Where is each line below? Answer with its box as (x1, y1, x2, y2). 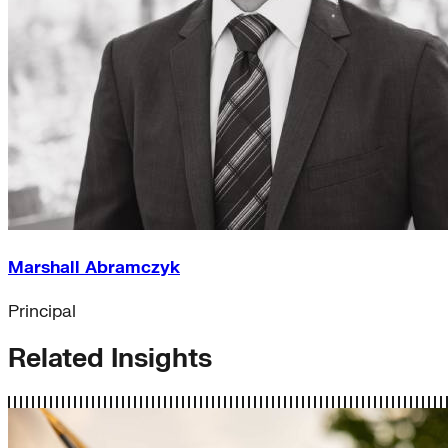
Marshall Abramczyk (8, 257, 180, 279)
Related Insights (8, 343, 212, 376)
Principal (8, 301, 76, 322)
